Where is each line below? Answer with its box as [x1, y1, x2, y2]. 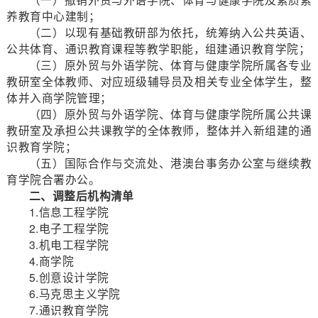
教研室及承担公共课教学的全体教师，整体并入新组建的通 [6, 121, 312, 138]
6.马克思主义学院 [28, 285, 121, 301]
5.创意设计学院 [28, 268, 109, 285]
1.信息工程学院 [28, 203, 109, 219]
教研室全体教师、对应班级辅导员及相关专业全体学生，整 [6, 72, 312, 89]
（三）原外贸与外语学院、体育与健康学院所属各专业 [28, 56, 312, 72]
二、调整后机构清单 [28, 187, 134, 204]
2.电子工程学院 [28, 219, 109, 236]
